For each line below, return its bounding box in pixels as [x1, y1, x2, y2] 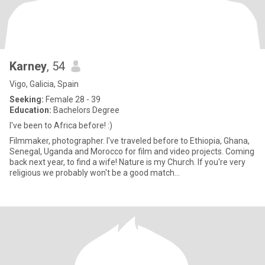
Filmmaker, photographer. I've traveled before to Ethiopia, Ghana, [9, 136, 106, 146]
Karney [9, 59, 47, 73]
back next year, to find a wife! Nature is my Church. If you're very [9, 157, 119, 167]
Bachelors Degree [51, 105, 119, 115]
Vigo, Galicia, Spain [9, 79, 79, 89]
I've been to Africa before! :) [9, 121, 112, 130]
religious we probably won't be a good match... [9, 168, 180, 177]
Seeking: [9, 95, 44, 104]
